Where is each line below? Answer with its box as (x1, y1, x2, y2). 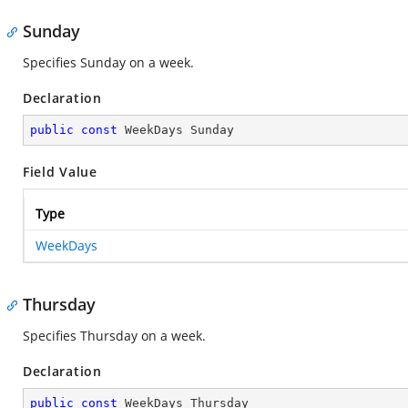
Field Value (23, 163, 97, 180)
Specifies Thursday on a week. (23, 327, 206, 344)
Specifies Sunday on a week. (23, 54, 194, 71)
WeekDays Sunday (117, 123, 234, 137)
